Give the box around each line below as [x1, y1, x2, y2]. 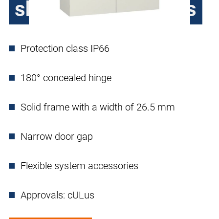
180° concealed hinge [21, 72, 111, 84]
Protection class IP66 [21, 43, 109, 55]
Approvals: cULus [21, 189, 94, 201]
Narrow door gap [21, 131, 93, 143]
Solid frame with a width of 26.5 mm [21, 101, 175, 113]
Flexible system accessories [21, 160, 138, 172]
